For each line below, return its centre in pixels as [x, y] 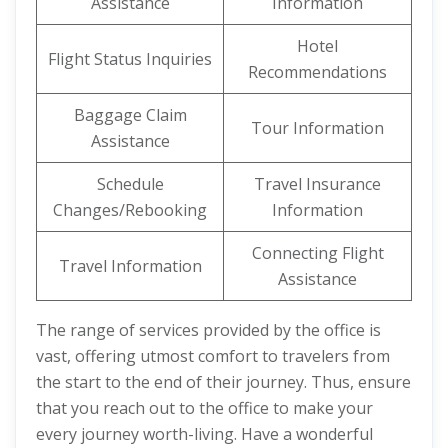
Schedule [130, 184]
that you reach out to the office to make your [204, 408]
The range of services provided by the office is [208, 330]
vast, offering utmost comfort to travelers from [213, 356]
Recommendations [317, 72]
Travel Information [130, 266]
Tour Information [317, 128]
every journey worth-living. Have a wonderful [204, 434]
